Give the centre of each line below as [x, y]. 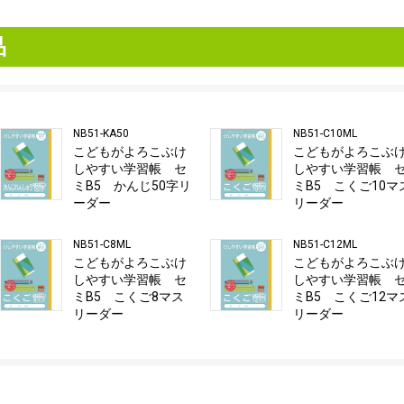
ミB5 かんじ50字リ [132, 186]
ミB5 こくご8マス [129, 297]
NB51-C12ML [325, 245]
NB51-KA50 [101, 134]
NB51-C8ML [102, 245]
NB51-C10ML [325, 134]
